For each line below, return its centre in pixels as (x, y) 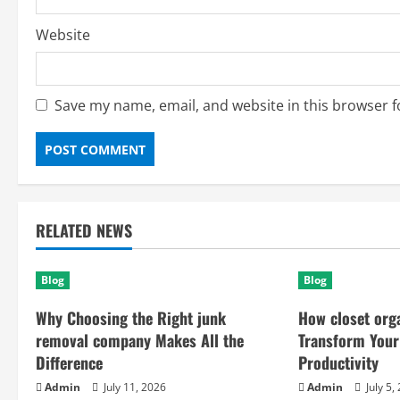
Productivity (339, 362)
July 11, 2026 (133, 387)
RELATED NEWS (84, 230)
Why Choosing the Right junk (131, 318)
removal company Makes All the (140, 340)
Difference (69, 362)
